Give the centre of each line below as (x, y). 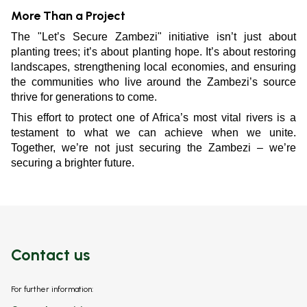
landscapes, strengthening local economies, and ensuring (153, 67)
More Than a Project (68, 16)
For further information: (52, 290)
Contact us (56, 255)
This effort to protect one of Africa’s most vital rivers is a (153, 118)
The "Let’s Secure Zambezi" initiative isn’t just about (153, 37)
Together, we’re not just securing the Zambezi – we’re (153, 148)
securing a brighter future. (73, 163)
